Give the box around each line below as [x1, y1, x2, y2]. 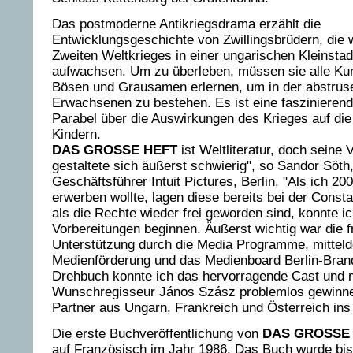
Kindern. [52, 127, 101, 142]
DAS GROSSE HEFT [52, 143, 177, 158]
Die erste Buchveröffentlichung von [52, 326, 262, 341]
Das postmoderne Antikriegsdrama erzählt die [52, 17, 321, 32]
